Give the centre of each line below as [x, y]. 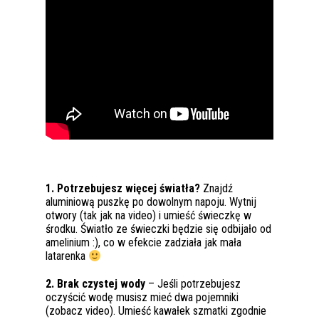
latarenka [67, 256]
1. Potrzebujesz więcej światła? [123, 189]
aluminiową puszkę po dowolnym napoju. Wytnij [151, 202]
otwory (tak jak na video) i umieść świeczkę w [148, 216]
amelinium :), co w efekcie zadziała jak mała [143, 243]
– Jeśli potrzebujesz [193, 284]
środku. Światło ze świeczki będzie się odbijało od [158, 229]
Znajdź [216, 189]
